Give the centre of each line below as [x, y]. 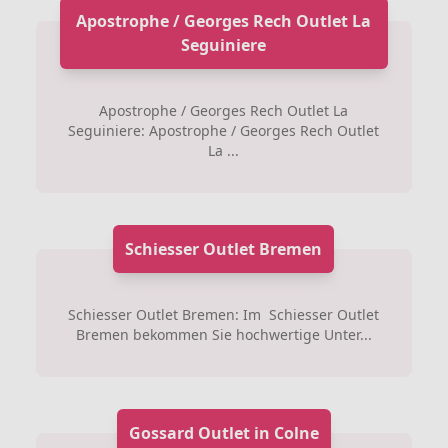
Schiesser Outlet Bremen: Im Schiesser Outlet [224, 314]
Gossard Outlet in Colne [223, 433]
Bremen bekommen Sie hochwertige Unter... [223, 334]
